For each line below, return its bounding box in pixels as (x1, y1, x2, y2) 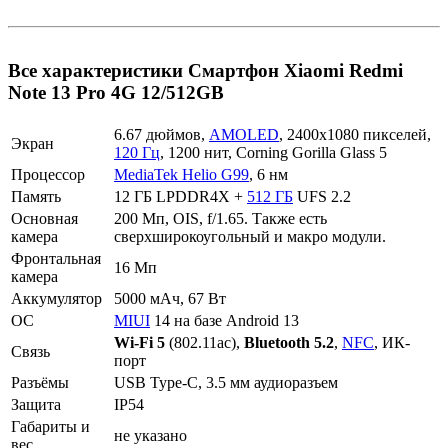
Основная (11, 209, 78, 227)
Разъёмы (11, 373, 69, 391)
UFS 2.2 (293, 187, 351, 205)
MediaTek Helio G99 (114, 165, 249, 183)
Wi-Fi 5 (114, 333, 165, 351)
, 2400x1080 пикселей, (279, 125, 431, 143)
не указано (114, 426, 187, 444)
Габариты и (11, 417, 90, 435)
